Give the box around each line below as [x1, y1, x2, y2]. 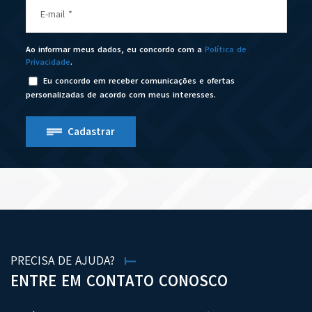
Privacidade [25, 56, 70, 68]
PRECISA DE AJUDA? [10, 253, 115, 270]
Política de [204, 44, 247, 56]
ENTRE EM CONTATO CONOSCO [10, 271, 228, 292]
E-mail [40, 8, 68, 22]
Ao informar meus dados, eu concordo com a [25, 44, 205, 56]
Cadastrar [67, 125, 115, 139]
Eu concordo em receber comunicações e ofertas [40, 75, 235, 86]
